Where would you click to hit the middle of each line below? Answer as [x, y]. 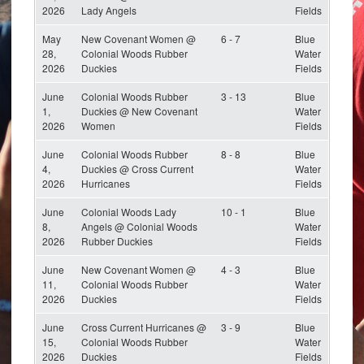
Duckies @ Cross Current [137, 168]
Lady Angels [109, 10]
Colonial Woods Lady [129, 211]
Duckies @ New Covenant [139, 110]
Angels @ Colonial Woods [139, 226]
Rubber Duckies [117, 240]
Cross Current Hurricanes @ [144, 327]
